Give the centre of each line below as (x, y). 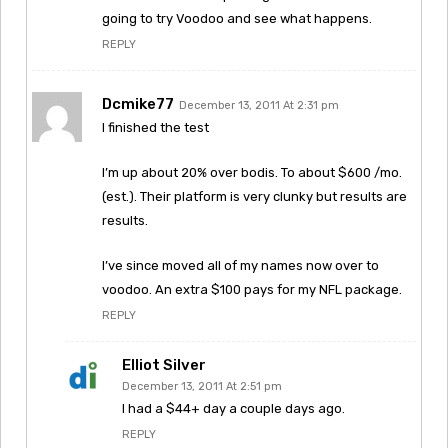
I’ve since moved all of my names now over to (240, 265)
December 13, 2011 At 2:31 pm (259, 105)
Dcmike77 (138, 103)
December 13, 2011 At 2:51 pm (202, 386)
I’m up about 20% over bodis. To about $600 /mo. (252, 172)
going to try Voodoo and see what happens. (237, 18)
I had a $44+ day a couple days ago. (233, 408)
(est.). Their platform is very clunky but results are (254, 196)
